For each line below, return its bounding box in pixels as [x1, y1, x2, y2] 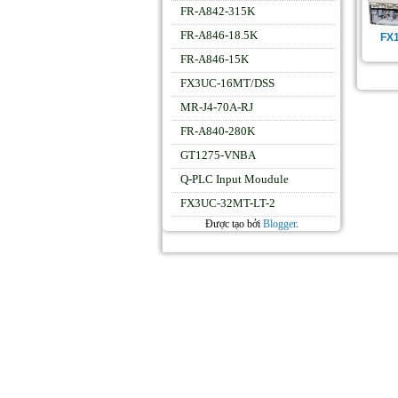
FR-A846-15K [180, 52, 249, 66]
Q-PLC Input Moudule [180, 172, 289, 186]
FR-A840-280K [180, 124, 255, 138]
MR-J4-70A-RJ [180, 100, 253, 114]
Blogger [262, 218, 296, 230]
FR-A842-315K [180, 4, 255, 18]
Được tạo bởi [204, 218, 263, 230]
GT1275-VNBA [180, 148, 256, 162]
